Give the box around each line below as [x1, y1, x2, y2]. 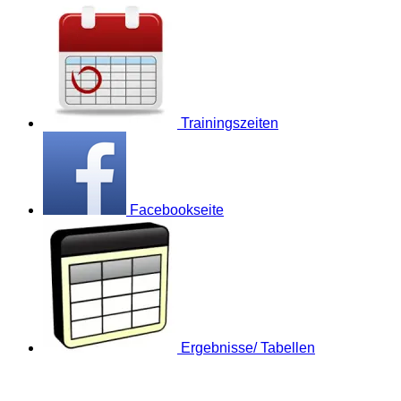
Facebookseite [130, 202, 224, 218]
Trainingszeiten [181, 115, 278, 132]
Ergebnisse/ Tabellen [181, 340, 315, 356]
